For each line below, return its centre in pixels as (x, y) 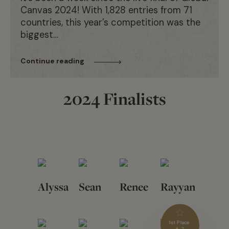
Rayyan (178, 187)
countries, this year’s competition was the (110, 23)
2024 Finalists (114, 99)
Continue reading (52, 61)
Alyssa (53, 187)
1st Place (180, 223)
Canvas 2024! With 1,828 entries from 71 (106, 10)
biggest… (39, 35)
